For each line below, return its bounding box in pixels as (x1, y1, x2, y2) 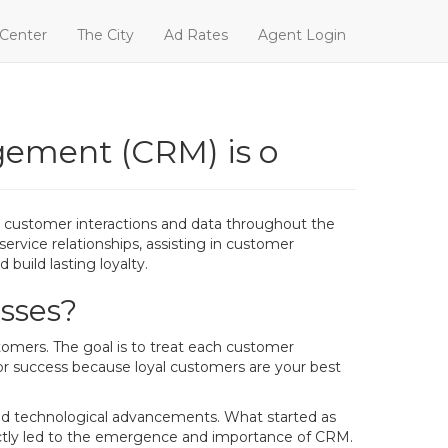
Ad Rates (164, 26, 228, 44)
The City (77, 26, 134, 44)
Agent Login (258, 26, 346, 44)
